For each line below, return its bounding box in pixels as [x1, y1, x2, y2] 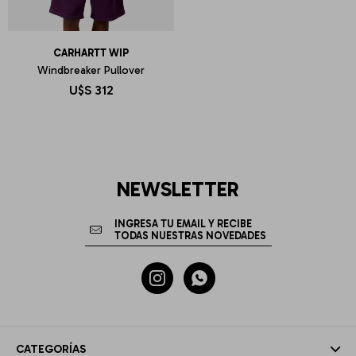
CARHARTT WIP [53, 47, 129, 59]
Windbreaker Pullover [37, 64, 145, 77]
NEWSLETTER [117, 177, 239, 202]
